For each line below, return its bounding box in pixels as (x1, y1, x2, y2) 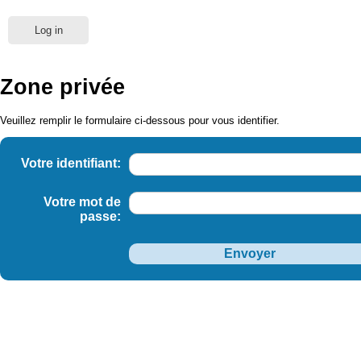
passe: (80, 210, 121, 224)
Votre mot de (44, 195, 121, 210)
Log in (34, 24, 63, 36)
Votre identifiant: (21, 156, 121, 171)
